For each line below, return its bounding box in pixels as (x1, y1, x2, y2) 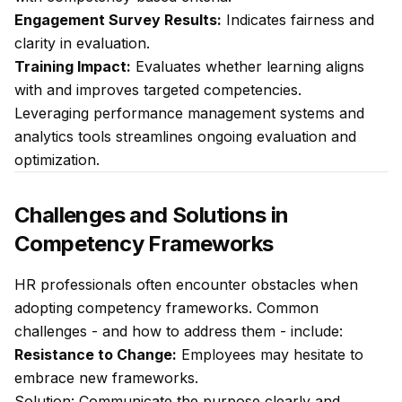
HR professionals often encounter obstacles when (14, 275, 358, 293)
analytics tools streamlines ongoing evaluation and (14, 127, 356, 145)
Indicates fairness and (222, 11, 374, 29)
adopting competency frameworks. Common (14, 299, 319, 317)
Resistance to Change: (14, 345, 177, 363)
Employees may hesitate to (177, 345, 363, 363)
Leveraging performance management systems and (14, 104, 364, 122)
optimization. (14, 151, 100, 169)
